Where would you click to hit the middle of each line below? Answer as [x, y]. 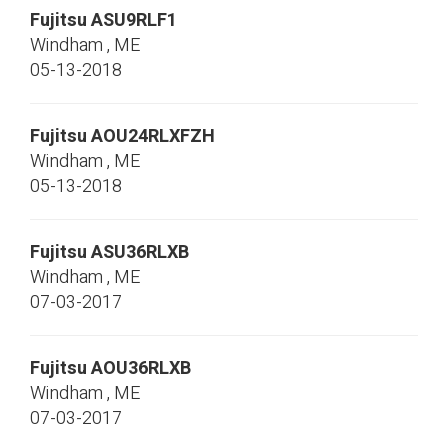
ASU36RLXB [140, 252]
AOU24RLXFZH [153, 136]
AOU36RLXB [141, 368]
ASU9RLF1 [134, 20]
